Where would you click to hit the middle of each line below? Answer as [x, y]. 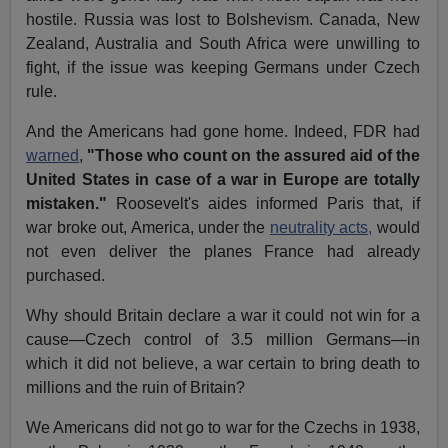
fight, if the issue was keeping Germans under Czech [223, 68]
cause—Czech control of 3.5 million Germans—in [223, 340]
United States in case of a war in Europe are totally [223, 180]
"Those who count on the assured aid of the [253, 156]
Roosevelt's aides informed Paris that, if [263, 204]
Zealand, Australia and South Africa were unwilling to [223, 44]
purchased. [66, 276]
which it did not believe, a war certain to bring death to [223, 364]
